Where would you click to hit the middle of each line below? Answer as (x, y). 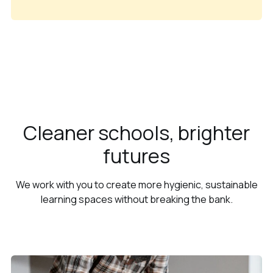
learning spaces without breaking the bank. (136, 199)
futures (136, 156)
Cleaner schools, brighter (136, 133)
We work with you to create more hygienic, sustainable (136, 184)
